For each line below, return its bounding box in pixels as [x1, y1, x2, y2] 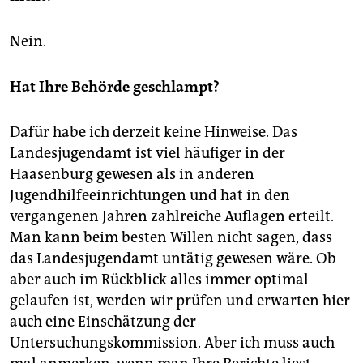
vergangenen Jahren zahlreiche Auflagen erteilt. [10, 207, 334, 226]
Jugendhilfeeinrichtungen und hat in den [10, 186, 290, 205]
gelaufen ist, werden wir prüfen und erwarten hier [10, 292, 350, 310]
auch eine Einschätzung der [10, 313, 196, 331]
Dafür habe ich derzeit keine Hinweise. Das [10, 123, 297, 142]
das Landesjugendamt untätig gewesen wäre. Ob [10, 250, 336, 268]
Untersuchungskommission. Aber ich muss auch [10, 334, 335, 352]
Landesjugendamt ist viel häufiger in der [10, 144, 285, 163]
